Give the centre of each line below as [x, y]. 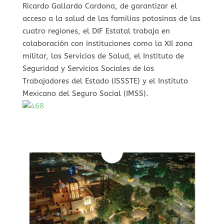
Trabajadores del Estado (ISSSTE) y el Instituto [105, 81]
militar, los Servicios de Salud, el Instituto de [103, 56]
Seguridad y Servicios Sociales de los [88, 68]
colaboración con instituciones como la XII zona [107, 43]
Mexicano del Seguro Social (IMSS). [85, 93]
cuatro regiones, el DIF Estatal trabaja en [96, 31]
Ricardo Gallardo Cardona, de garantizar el [99, 6]
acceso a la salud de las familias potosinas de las [111, 18]
